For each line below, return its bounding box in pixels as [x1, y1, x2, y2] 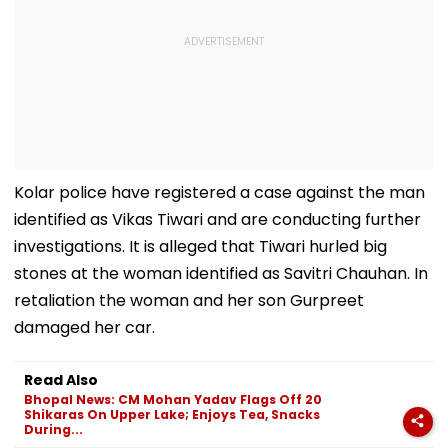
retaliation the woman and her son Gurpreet [14, 288, 364, 312]
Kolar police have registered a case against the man [14, 180, 425, 204]
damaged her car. [14, 315, 155, 339]
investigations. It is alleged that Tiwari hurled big [14, 234, 387, 258]
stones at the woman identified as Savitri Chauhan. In [14, 261, 428, 285]
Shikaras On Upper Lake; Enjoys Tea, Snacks [24, 405, 320, 423]
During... [24, 420, 83, 438]
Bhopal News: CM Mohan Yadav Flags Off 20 [24, 390, 322, 408]
